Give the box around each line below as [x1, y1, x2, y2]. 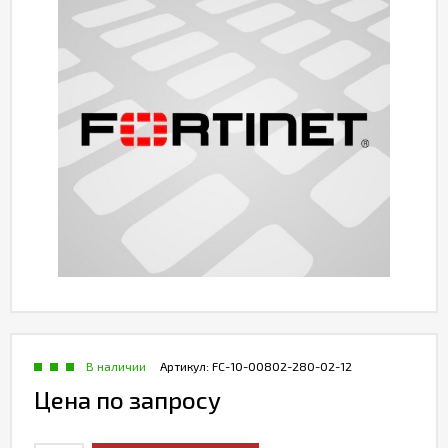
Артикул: [160, 359, 212, 373]
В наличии [86, 359, 146, 373]
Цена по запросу [34, 385, 221, 414]
